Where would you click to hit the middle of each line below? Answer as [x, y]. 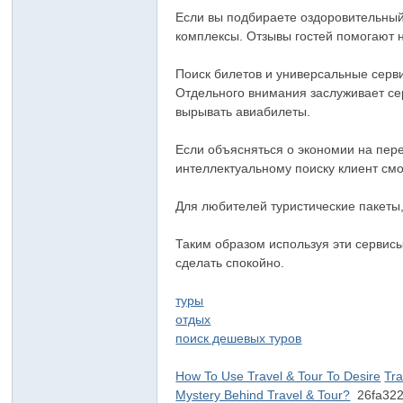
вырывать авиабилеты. [243, 112]
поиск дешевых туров [239, 338]
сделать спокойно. [230, 263]
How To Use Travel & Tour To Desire [278, 376]
